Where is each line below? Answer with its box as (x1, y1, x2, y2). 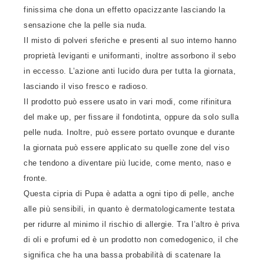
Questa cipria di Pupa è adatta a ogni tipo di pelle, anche (24, 189, 234, 198)
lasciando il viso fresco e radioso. (24, 82, 148, 91)
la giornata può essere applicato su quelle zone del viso (24, 143, 229, 152)
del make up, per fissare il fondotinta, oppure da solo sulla (24, 113, 239, 121)
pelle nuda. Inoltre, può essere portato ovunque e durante (24, 128, 235, 137)
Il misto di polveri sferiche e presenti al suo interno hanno (24, 36, 236, 45)
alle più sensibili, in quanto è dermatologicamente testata (24, 204, 235, 213)
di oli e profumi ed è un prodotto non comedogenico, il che (24, 235, 238, 244)
